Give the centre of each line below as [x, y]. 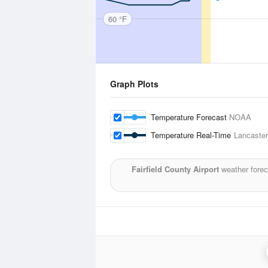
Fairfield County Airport [175, 169]
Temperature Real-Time [192, 135]
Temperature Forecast [190, 117]
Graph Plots [134, 84]
